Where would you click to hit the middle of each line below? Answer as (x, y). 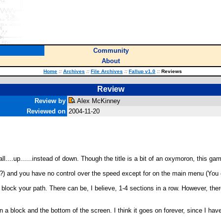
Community (111, 51)
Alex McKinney (98, 101)
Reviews (171, 71)
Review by (50, 101)
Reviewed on (46, 111)
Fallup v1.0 (142, 71)
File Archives (107, 71)
